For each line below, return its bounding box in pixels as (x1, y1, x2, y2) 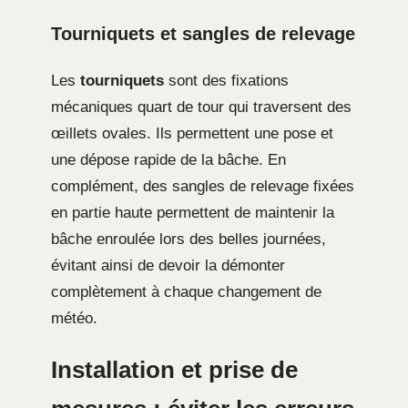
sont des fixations (164, 71, 289, 89)
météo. (51, 309, 97, 327)
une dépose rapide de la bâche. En (51, 150, 286, 168)
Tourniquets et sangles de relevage (51, 23, 355, 44)
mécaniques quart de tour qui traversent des (51, 97, 352, 116)
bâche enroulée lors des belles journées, (51, 229, 326, 248)
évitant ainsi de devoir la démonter (51, 256, 285, 274)
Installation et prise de (51, 356, 298, 382)
